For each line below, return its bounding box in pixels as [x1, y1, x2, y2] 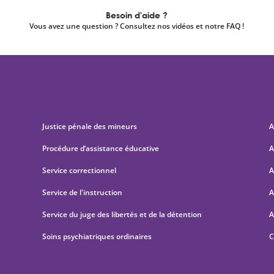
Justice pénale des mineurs [42, 121, 137, 131]
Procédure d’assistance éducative [42, 143, 161, 154]
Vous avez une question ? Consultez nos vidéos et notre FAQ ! [29, 21, 245, 31]
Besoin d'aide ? [106, 10, 168, 20]
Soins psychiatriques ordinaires [42, 231, 152, 242]
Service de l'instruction [42, 187, 122, 198]
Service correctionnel [42, 165, 116, 176]
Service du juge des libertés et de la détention [42, 209, 202, 220]
